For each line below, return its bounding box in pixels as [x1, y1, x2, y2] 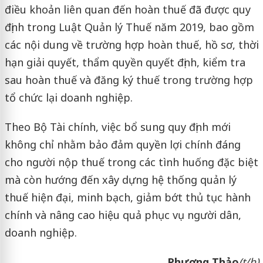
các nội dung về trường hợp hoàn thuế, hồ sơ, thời [4, 37, 259, 52]
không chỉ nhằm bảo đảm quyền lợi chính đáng [4, 137, 241, 151]
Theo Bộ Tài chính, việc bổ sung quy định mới [4, 119, 231, 134]
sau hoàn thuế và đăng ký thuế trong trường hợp [4, 72, 253, 87]
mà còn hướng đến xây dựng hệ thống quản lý [4, 172, 237, 187]
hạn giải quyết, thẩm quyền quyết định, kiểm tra [4, 55, 245, 69]
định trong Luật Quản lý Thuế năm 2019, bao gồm [4, 19, 254, 34]
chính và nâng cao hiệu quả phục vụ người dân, [4, 207, 241, 222]
